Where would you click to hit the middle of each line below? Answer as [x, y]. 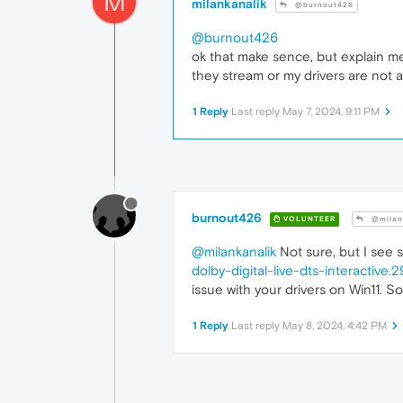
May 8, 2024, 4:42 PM [335, 326]
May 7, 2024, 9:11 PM [331, 112]
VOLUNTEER [308, 219]
